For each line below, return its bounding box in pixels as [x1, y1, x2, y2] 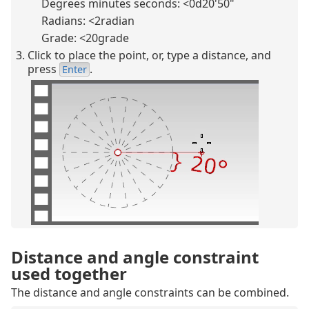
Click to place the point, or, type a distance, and [28, 48, 271, 63]
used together [11, 262, 127, 286]
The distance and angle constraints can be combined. [11, 285, 289, 301]
